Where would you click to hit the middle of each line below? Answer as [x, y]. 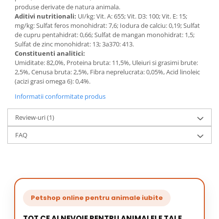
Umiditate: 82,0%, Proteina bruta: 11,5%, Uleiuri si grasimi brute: [106, 63]
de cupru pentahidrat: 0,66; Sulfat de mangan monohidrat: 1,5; [105, 35]
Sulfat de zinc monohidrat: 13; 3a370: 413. [74, 44]
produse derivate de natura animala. [67, 7]
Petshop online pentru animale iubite [97, 198]
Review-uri [31, 117]
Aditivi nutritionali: [45, 16]
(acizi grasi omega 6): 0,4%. [53, 81]
